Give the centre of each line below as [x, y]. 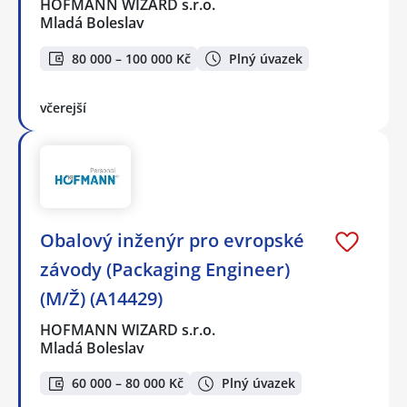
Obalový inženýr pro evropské [172, 240]
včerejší [63, 107]
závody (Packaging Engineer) [165, 269]
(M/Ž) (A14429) [101, 298]
